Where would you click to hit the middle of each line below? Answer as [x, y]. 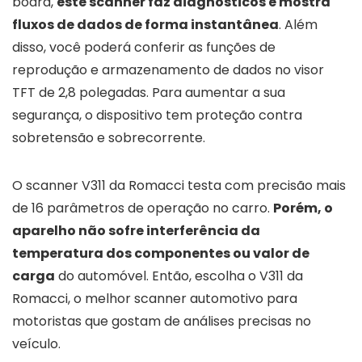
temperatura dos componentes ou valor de [161, 253]
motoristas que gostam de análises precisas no [162, 321]
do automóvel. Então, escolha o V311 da [179, 276]
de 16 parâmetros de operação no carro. [143, 208]
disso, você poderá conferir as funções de [144, 47]
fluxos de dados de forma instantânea [145, 24]
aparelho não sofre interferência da [136, 230]
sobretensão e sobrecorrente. [109, 137]
